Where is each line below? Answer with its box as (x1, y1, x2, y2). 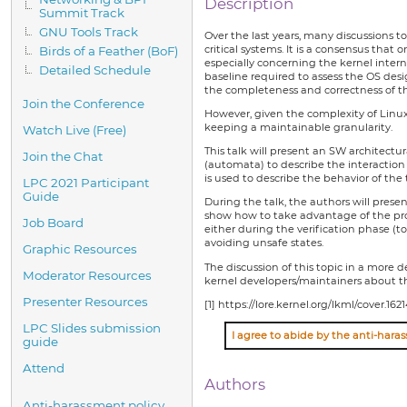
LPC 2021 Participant (23, 175, 149, 190)
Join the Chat (23, 149, 103, 164)
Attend (23, 361, 65, 375)
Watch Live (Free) (23, 123, 126, 137)
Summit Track (39, 5, 124, 20)
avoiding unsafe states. (204, 236, 323, 250)
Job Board (23, 215, 84, 230)
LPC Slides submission (23, 321, 161, 335)
